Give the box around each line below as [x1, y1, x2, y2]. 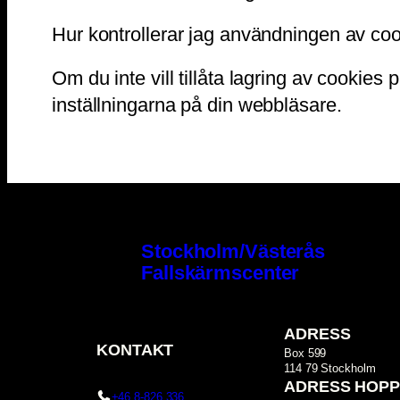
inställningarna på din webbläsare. [52, 93, 342, 116]
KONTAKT [96, 341, 174, 360]
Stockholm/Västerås [141, 239, 326, 262]
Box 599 [284, 346, 327, 361]
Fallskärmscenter [141, 261, 300, 284]
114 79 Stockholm [284, 362, 376, 376]
